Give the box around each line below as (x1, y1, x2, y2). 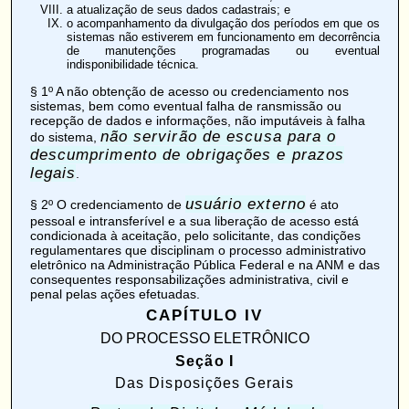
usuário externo (184, 194, 306, 213)
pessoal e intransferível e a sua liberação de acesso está (29, 213, 359, 228)
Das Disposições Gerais (114, 374, 295, 391)
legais (29, 163, 77, 182)
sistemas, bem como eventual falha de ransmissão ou (29, 98, 341, 113)
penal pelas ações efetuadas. (29, 286, 200, 301)
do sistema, (29, 129, 100, 144)
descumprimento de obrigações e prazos (29, 145, 345, 163)
